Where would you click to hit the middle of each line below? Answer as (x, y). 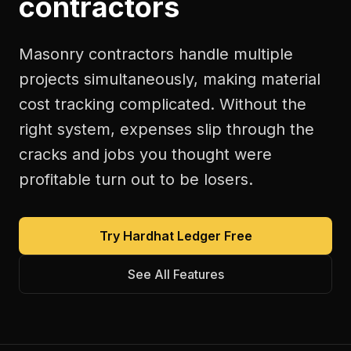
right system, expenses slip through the (166, 129)
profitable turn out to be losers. (136, 179)
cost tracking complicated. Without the (163, 104)
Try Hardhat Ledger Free (175, 236)
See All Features (175, 274)
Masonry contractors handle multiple (156, 54)
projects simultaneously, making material (170, 79)
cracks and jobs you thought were (145, 154)
